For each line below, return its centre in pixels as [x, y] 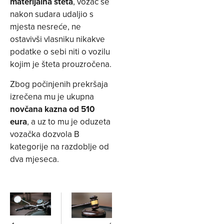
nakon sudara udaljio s [52, 14]
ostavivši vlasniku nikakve [57, 39]
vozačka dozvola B [45, 134]
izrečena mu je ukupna [52, 96]
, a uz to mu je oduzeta [69, 121]
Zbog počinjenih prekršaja [59, 84]
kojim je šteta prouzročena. [61, 64]
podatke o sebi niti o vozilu [60, 52]
